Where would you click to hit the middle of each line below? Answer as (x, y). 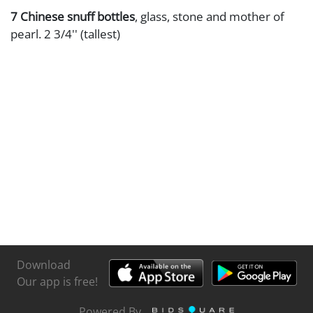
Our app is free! (57, 281)
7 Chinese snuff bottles (73, 16)
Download (43, 264)
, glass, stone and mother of (210, 16)
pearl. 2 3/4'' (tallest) (65, 34)
